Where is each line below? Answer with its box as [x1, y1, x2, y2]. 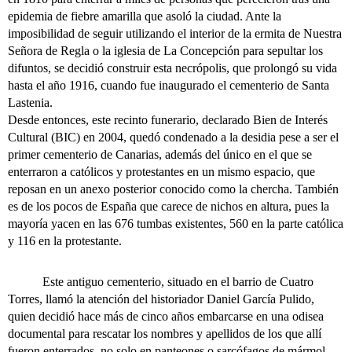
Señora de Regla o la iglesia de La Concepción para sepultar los [8, 44, 323, 58]
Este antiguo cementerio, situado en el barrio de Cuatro [8, 275, 313, 289]
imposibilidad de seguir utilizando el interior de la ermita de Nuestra [8, 27, 342, 41]
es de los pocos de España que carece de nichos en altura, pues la [8, 200, 329, 214]
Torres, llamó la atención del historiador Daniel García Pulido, [8, 292, 314, 306]
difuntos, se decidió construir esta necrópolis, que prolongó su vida [8, 61, 337, 75]
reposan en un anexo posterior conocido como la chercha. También [8, 182, 339, 196]
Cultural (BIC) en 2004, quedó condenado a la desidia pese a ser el [8, 130, 339, 145]
